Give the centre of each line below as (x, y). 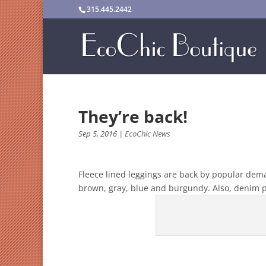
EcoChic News (148, 134)
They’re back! (133, 116)
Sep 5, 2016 (98, 134)
